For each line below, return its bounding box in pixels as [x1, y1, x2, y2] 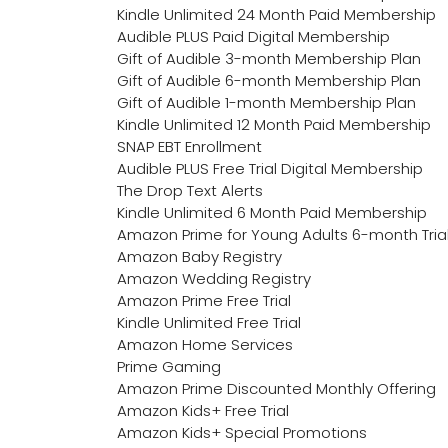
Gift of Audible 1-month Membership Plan [117, 92, 416, 114]
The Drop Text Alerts [117, 180, 263, 202]
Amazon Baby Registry [117, 246, 282, 268]
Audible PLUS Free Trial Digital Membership [117, 158, 423, 180]
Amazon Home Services [117, 334, 293, 356]
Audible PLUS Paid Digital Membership [117, 26, 390, 48]
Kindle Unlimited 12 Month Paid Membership [117, 114, 431, 136]
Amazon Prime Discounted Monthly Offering [117, 378, 436, 400]
